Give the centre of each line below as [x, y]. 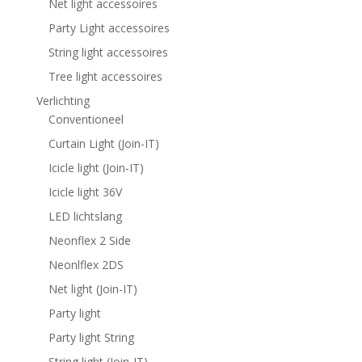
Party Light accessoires [109, 28]
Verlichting [63, 101]
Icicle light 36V [85, 192]
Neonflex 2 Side [89, 241]
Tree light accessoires [105, 77]
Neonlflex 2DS [86, 265]
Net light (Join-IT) [93, 289]
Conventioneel [86, 120]
